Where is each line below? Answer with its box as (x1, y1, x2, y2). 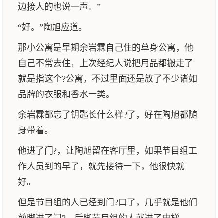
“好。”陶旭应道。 (18, 22, 87, 32)
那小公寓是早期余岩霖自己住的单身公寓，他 (18, 43, 193, 53)
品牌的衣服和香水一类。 (18, 90, 114, 99)
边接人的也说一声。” (18, 2, 101, 12)
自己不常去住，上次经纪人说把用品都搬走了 (18, 58, 193, 68)
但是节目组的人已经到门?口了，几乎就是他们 (18, 198, 197, 207)
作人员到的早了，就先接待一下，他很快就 (18, 162, 184, 171)
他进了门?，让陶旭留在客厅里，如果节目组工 (18, 146, 197, 156)
